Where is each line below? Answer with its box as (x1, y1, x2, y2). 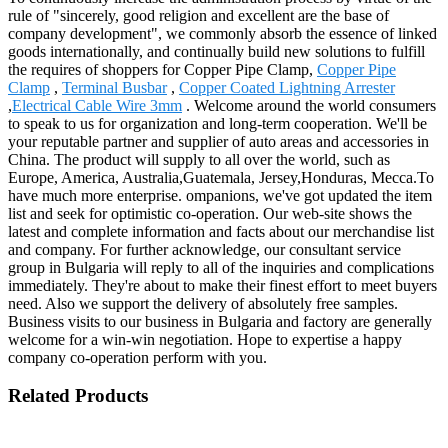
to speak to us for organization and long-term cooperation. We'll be (8, 114, 427, 132)
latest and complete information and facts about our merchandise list (8, 222, 434, 240)
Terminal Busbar (62, 78, 167, 96)
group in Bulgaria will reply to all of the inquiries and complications (8, 258, 434, 276)
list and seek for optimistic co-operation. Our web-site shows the (8, 204, 412, 222)
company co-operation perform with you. (8, 348, 267, 366)
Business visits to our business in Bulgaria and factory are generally (8, 312, 432, 330)
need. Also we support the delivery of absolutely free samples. (8, 294, 398, 312)
